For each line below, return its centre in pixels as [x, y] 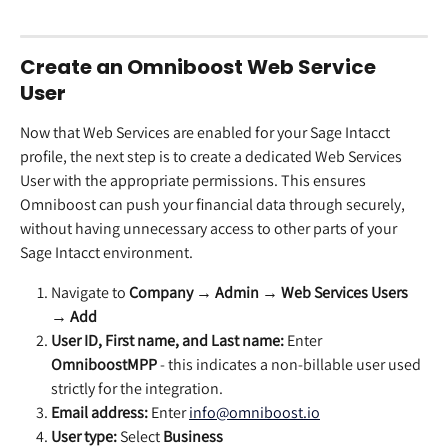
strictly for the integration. [137, 388]
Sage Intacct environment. [106, 252]
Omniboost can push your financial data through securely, [214, 204]
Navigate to [90, 292]
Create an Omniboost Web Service [200, 66]
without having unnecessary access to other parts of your [210, 228]
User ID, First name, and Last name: [167, 340]
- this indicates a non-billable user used [290, 364]
